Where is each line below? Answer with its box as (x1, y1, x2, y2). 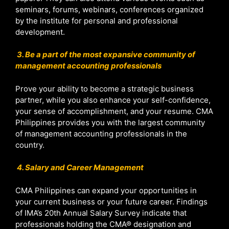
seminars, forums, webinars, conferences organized (15, 4, 203, 14)
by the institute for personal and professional (15, 15, 178, 26)
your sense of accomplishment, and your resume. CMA (15, 106, 213, 116)
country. (15, 140, 44, 150)
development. (15, 27, 65, 37)
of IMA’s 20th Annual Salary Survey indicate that (15, 208, 187, 218)
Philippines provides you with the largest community (15, 117, 205, 127)
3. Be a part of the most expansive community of (17, 50, 195, 60)
